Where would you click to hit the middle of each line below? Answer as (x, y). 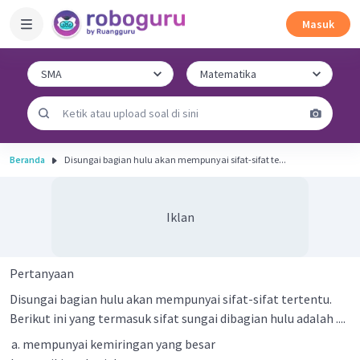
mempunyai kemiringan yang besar (119, 344)
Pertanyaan (42, 273)
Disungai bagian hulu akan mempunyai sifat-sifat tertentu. (171, 299)
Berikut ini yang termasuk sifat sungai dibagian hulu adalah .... (178, 318)
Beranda (27, 160)
